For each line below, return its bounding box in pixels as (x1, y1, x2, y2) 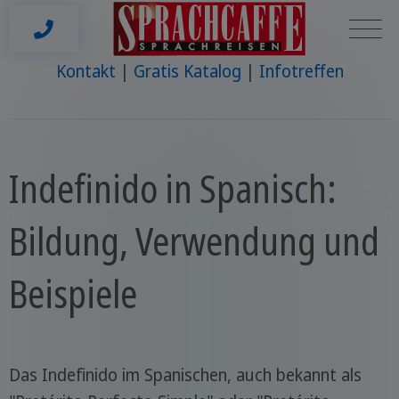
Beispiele (8, 266, 137, 319)
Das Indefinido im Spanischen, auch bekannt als (8, 363, 362, 387)
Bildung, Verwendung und (8, 214, 379, 266)
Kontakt (55, 60, 116, 83)
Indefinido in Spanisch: (8, 161, 337, 214)
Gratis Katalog (133, 60, 241, 83)
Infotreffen (258, 60, 344, 83)
